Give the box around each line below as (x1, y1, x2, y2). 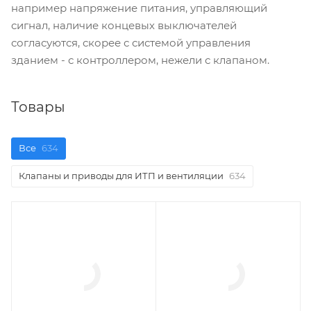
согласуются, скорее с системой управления (11, 35, 251, 49)
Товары (11, 99, 65, 115)
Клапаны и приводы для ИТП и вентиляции (19, 170, 224, 181)
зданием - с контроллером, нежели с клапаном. (11, 53, 269, 67)
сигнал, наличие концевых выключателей (11, 18, 237, 32)
